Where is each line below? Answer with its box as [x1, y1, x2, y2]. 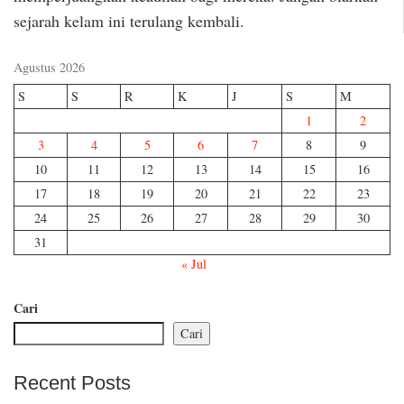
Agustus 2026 [14, 59, 85, 77]
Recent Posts [14, 371, 131, 394]
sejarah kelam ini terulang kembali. [14, 9, 244, 32]
